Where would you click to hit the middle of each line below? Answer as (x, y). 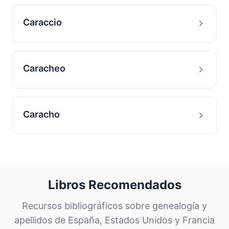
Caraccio (42, 22)
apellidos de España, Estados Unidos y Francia (114, 220)
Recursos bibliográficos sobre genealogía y (114, 206)
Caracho (41, 114)
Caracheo (44, 68)
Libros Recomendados (114, 185)
